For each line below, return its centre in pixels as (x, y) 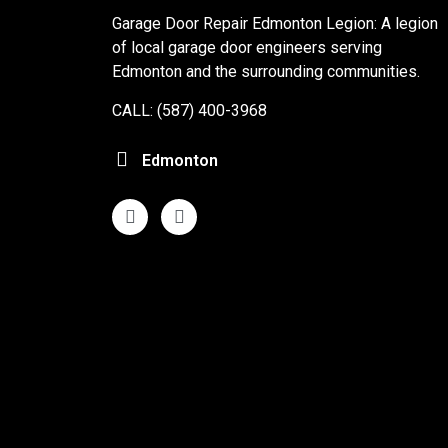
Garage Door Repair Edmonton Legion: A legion (275, 24)
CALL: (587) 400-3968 (189, 110)
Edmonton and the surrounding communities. (266, 72)
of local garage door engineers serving (247, 48)
